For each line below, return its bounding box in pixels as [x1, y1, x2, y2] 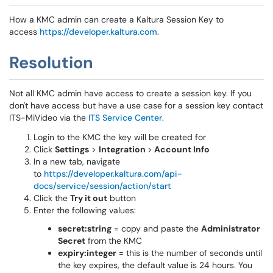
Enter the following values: [34, 205, 136, 216]
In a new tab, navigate [34, 156, 120, 167]
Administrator [201, 223, 260, 234]
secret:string [58, 223, 112, 234]
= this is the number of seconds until [116, 247, 262, 258]
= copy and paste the [112, 223, 201, 234]
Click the [34, 193, 70, 204]
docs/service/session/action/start [34, 180, 171, 191]
